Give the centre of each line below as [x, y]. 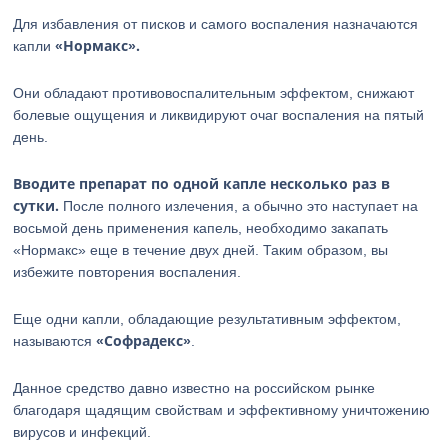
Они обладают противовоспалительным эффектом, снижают [214, 93]
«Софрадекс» [144, 340]
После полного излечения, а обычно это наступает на [239, 206]
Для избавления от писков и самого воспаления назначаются [216, 24]
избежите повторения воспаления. [127, 272]
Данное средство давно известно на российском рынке [194, 388]
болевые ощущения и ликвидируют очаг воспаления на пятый [219, 115]
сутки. [36, 205]
